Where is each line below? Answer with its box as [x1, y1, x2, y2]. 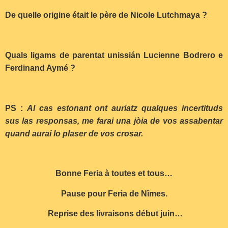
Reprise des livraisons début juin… [47, 209, 183, 218]
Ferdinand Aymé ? [5, 63, 75, 72]
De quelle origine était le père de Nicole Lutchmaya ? [5, 11, 207, 20]
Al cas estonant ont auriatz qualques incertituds [26, 103, 223, 112]
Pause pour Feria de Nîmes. [61, 189, 167, 198]
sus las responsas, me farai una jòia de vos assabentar [5, 116, 223, 125]
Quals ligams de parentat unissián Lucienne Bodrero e [5, 50, 223, 60]
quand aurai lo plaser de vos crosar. [5, 129, 143, 138]
